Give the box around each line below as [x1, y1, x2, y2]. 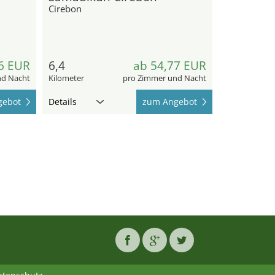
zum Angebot [142, 95, 197, 107]
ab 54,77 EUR [133, 57, 206, 74]
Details [48, 95, 77, 107]
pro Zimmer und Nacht [123, 72, 206, 83]
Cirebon [48, 2, 82, 15]
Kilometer [48, 72, 84, 83]
